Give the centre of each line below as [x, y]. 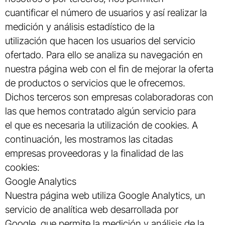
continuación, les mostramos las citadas [89, 139]
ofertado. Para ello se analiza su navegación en [104, 55]
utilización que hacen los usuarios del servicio [100, 41]
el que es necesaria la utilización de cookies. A [101, 125]
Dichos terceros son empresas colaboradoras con [109, 97]
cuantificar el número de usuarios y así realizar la [106, 13]
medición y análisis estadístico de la [80, 27]
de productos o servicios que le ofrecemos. [95, 83]
